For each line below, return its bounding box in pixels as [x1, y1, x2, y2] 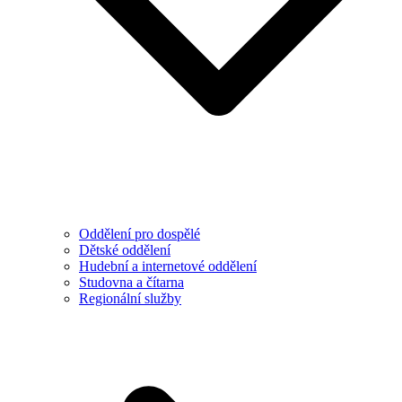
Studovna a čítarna [79, 274, 184, 290]
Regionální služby [79, 290, 181, 306]
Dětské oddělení [79, 241, 170, 258]
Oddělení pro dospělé [79, 225, 200, 241]
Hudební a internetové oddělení [79, 258, 257, 274]
